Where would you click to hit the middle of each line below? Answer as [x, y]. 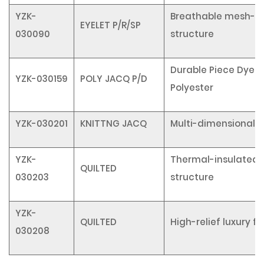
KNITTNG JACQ [113, 123]
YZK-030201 [42, 123]
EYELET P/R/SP [110, 25]
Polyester [192, 88]
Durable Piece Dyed [216, 70]
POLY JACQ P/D [114, 79]
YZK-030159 [42, 79]
